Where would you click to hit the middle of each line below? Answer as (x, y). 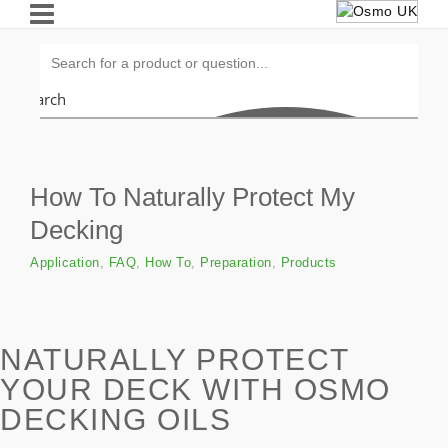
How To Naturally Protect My (192, 197)
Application (65, 262)
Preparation (236, 262)
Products (308, 262)
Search (43, 99)
